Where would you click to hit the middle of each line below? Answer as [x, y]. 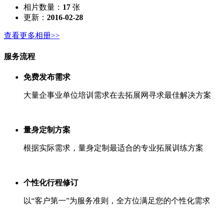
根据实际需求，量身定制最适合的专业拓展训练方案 [113, 148]
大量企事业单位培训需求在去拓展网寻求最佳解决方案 [117, 95]
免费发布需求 [47, 77]
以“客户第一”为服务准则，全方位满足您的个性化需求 [117, 200]
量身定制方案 [47, 130]
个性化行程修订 [51, 182]
